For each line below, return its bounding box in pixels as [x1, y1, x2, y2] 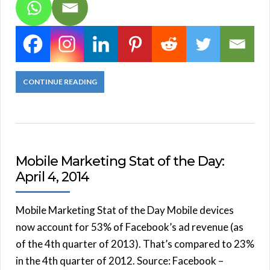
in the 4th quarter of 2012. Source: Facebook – [16, 254, 224, 267]
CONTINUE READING [23, 77, 97, 86]
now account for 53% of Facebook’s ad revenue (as [16, 220, 243, 233]
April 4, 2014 [16, 168, 89, 185]
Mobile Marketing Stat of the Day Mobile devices [16, 203, 234, 216]
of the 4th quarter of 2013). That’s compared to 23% [16, 237, 254, 250]
